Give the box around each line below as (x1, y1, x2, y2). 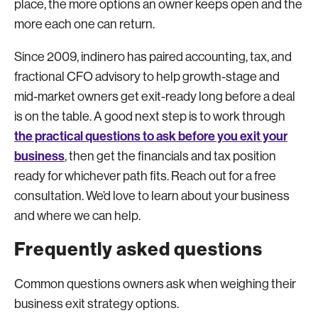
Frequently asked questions (14, 238, 263, 261)
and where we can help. (14, 208, 141, 223)
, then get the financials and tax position (65, 148, 276, 163)
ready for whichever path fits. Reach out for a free (14, 168, 276, 183)
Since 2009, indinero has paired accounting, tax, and (14, 49, 292, 64)
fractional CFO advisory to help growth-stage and (14, 69, 280, 84)
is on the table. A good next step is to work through (14, 109, 285, 124)
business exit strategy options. (14, 296, 179, 311)
